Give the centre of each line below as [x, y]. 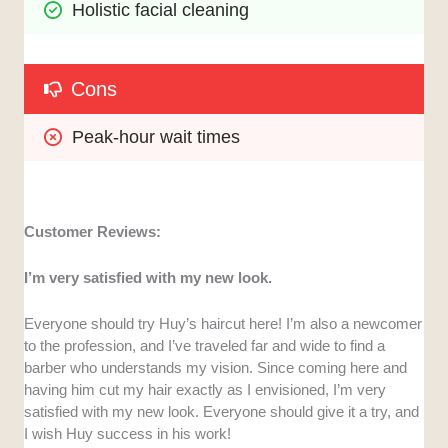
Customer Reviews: [93, 232]
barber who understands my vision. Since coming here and [216, 368]
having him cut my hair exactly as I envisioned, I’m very [205, 390]
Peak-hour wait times [156, 137]
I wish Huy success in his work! [128, 434]
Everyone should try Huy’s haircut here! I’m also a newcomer [223, 324]
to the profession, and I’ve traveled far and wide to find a [205, 346]
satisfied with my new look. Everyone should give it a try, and [222, 412]
